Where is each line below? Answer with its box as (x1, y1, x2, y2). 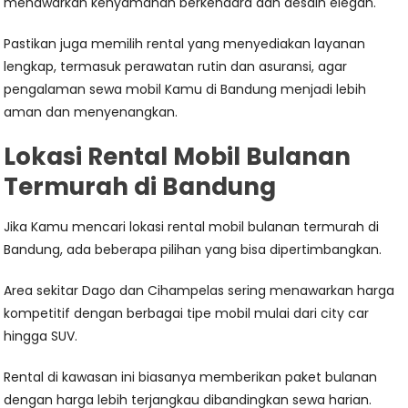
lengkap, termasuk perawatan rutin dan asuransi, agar (4, 57, 348, 76)
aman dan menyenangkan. (4, 103, 178, 122)
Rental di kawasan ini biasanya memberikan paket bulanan (4, 368, 378, 387)
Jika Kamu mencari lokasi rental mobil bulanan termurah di (4, 218, 380, 237)
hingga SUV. (4, 327, 78, 346)
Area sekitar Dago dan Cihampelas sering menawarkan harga (4, 281, 395, 301)
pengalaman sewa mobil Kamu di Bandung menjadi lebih (4, 80, 367, 99)
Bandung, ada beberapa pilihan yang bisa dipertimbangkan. (4, 240, 382, 260)
